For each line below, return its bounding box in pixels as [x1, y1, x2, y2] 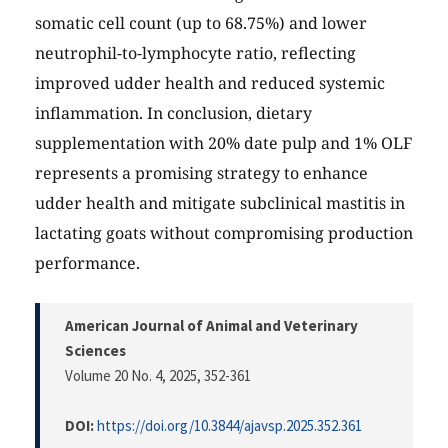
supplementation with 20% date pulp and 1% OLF [35, 132, 412, 155]
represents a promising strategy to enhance [35, 162, 368, 185]
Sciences [65, 341, 126, 361]
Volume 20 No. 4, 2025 [65, 366, 197, 386]
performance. [35, 252, 140, 275]
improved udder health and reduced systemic [35, 72, 385, 95]
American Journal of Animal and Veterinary [65, 316, 358, 336]
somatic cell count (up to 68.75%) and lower [35, 12, 367, 35]
